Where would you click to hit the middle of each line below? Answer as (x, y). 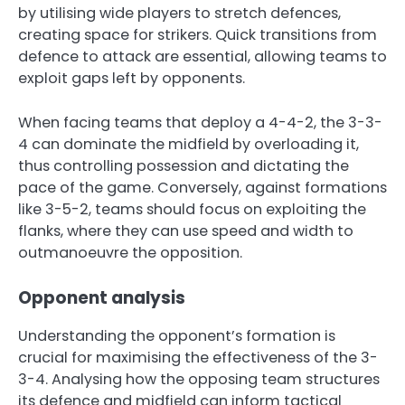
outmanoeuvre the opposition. (130, 252)
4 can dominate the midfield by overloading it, (188, 144)
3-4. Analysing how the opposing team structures (199, 379)
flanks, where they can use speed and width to (186, 231)
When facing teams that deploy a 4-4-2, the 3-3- (200, 122)
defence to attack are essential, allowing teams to (202, 57)
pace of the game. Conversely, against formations (202, 187)
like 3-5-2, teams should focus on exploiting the (192, 209)
